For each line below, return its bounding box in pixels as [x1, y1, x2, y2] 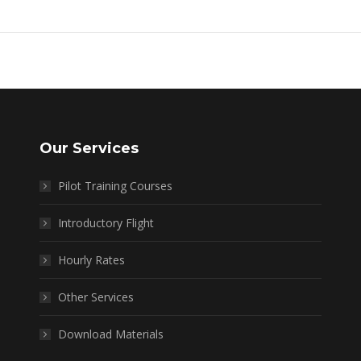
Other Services [57, 288, 134, 305]
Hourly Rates [57, 251, 125, 268]
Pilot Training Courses [57, 177, 172, 193]
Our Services [39, 139, 139, 157]
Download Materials [57, 326, 164, 342]
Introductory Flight [57, 214, 154, 230]
